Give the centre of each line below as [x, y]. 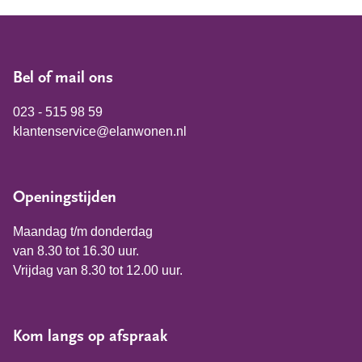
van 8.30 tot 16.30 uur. [76, 251]
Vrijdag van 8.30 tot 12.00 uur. [98, 270]
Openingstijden [65, 198]
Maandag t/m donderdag [83, 232]
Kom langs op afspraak [90, 337]
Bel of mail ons [63, 78]
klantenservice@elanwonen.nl [100, 131]
